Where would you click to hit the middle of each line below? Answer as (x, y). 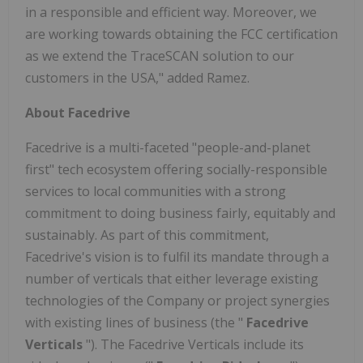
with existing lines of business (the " (136, 323)
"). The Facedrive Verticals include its (195, 345)
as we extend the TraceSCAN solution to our (160, 56)
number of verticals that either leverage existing (172, 279)
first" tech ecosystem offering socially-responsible (176, 170)
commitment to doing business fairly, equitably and (180, 214)
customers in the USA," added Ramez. (137, 78)
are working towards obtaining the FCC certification (181, 34)
